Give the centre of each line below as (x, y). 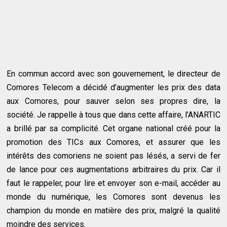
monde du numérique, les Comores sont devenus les (113, 197)
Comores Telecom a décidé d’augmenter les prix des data (113, 87)
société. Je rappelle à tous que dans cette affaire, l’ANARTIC (113, 115)
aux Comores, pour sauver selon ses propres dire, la (113, 101)
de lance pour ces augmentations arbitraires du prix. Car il (113, 169)
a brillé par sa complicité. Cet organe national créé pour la (113, 128)
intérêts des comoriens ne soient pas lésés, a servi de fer (113, 156)
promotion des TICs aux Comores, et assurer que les (113, 142)
